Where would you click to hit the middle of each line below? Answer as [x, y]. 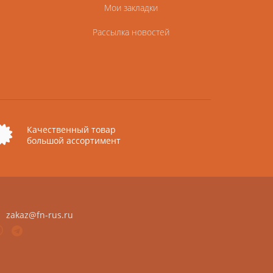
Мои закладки [131, 7]
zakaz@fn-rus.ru [40, 214]
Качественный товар [71, 129]
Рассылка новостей [131, 32]
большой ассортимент [74, 140]
